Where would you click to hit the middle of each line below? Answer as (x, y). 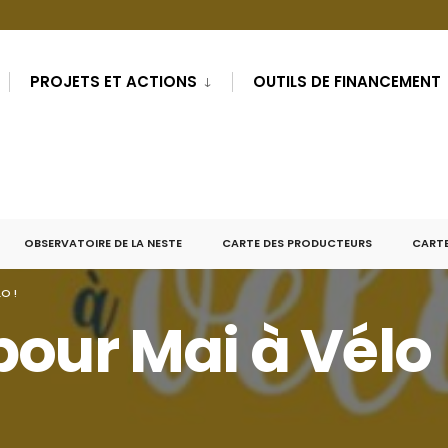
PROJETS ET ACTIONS (113, 81)
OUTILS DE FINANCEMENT (347, 81)
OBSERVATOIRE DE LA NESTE (103, 243)
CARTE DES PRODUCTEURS (297, 243)
